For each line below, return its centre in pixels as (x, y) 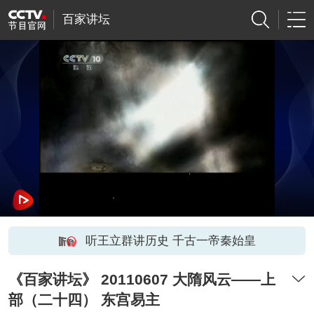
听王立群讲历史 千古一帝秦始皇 (170, 240)
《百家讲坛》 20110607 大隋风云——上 (142, 280)
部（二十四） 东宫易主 (84, 300)
